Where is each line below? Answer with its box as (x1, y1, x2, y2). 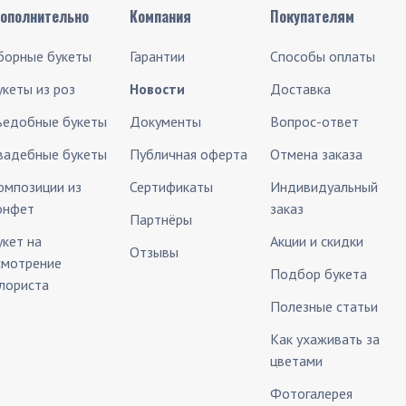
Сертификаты (129, 178, 213, 196)
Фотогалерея (269, 384, 353, 402)
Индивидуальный (269, 178, 378, 196)
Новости (129, 80, 185, 98)
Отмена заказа (269, 145, 362, 163)
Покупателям (269, 5, 354, 27)
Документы (129, 112, 201, 130)
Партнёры (129, 210, 192, 228)
